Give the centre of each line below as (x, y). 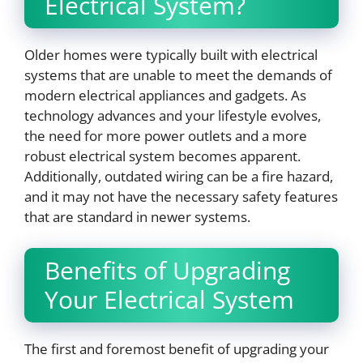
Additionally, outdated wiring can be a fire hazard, (179, 177)
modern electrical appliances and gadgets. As (165, 96)
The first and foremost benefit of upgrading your (177, 348)
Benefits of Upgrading (167, 270)
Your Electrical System (169, 299)
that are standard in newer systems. (137, 217)
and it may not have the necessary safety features (181, 197)
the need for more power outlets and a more (166, 136)
